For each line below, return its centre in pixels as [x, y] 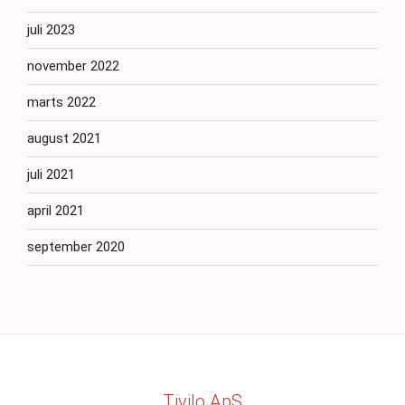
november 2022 [73, 66]
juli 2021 [51, 174]
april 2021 [56, 211]
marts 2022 [61, 102]
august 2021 [64, 138]
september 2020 [76, 247]
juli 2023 [51, 30]
